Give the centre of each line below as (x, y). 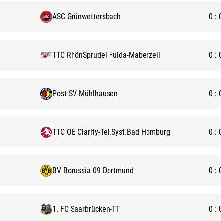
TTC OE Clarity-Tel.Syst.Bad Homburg (111, 132)
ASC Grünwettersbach (87, 17)
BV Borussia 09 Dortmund (93, 170)
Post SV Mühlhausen (85, 93)
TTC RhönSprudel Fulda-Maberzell (106, 55)
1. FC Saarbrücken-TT (86, 209)
